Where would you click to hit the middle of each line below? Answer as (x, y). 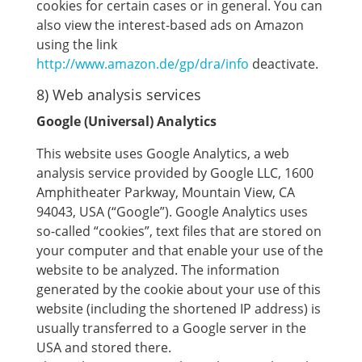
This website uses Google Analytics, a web (162, 154)
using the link (76, 44)
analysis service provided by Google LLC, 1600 (175, 173)
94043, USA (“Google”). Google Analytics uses (172, 212)
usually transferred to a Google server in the (171, 328)
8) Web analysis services (118, 95)
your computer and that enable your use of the (179, 250)
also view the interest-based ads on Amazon (170, 25)
